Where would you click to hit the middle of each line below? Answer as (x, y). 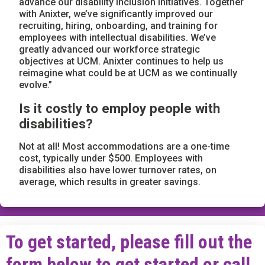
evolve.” (35, 85)
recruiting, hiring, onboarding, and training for (118, 25)
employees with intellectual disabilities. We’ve (117, 37)
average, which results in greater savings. (110, 182)
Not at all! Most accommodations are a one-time (124, 146)
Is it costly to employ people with (119, 108)
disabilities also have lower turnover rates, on (118, 170)
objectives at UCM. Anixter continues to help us (121, 61)
